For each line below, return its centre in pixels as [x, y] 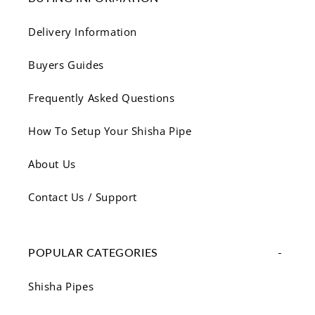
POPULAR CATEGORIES [93, 252]
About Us [52, 164]
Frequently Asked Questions [102, 98]
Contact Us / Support [83, 197]
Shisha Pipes [61, 287]
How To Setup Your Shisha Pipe [110, 131]
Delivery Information [83, 32]
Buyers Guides [66, 65]
